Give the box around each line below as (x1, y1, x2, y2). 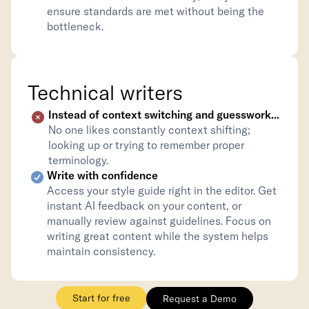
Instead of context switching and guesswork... (48, 108, 279, 121)
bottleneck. (47, 19, 103, 33)
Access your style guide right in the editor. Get (47, 183, 277, 197)
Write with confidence (47, 168, 158, 182)
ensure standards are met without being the (47, 4, 264, 18)
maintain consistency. (47, 244, 155, 258)
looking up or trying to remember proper (48, 138, 244, 152)
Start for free (72, 292, 130, 304)
